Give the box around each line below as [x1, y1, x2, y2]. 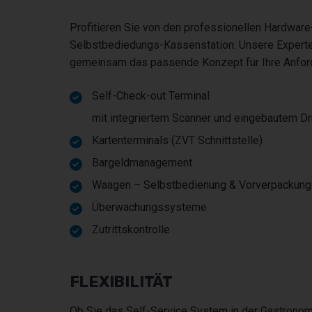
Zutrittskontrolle [91, 222, 170, 236]
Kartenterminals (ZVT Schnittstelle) [91, 133, 263, 147]
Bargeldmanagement [91, 155, 192, 169]
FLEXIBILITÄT [69, 272, 173, 291]
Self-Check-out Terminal [91, 88, 210, 102]
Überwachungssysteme [91, 200, 207, 214]
